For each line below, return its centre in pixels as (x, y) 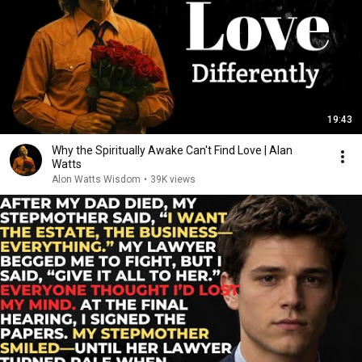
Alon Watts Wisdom (96, 179)
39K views (173, 179)
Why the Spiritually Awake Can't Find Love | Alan (172, 150)
